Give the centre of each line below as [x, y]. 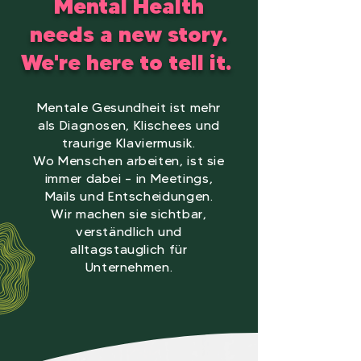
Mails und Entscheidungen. [129, 196]
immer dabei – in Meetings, [129, 178]
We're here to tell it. [129, 62]
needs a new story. [129, 34]
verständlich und [129, 232]
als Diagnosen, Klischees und [129, 125]
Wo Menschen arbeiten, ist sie [129, 161]
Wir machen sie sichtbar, [129, 214]
